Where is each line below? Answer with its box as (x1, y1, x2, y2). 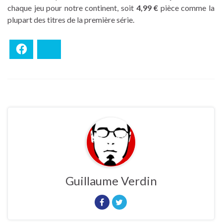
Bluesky (56, 45, 80, 54)
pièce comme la (158, 2, 215, 12)
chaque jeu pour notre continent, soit (7, 2, 136, 12)
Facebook (28, 45, 58, 54)
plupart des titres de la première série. (7, 14, 134, 24)
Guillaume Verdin (65, 173, 157, 188)
